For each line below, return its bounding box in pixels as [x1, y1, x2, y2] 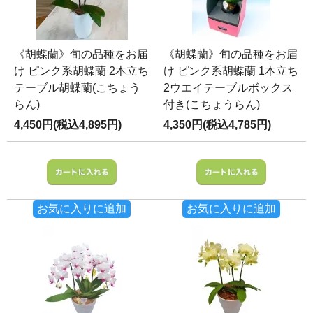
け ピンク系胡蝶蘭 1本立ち [163, 64, 298, 77]
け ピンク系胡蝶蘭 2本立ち [14, 64, 149, 77]
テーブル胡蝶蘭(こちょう [14, 81, 140, 94]
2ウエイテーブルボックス [163, 81, 293, 94]
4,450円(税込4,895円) [14, 118, 122, 131]
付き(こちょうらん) [163, 98, 260, 110]
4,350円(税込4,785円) [163, 118, 271, 131]
